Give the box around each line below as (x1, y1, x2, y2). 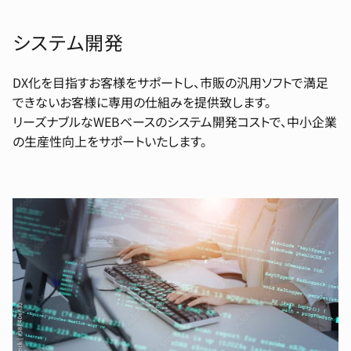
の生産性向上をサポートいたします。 (13, 132, 207, 151)
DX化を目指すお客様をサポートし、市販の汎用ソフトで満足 (13, 73, 328, 92)
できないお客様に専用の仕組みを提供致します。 (13, 92, 271, 112)
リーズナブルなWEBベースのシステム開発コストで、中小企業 (13, 112, 337, 132)
